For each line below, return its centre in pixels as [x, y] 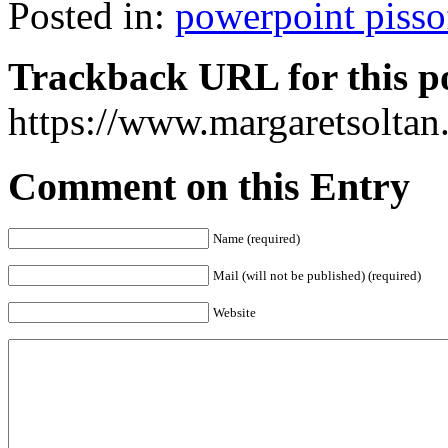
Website [234, 313]
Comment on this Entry [209, 186]
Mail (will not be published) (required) [317, 276]
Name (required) [256, 239]
